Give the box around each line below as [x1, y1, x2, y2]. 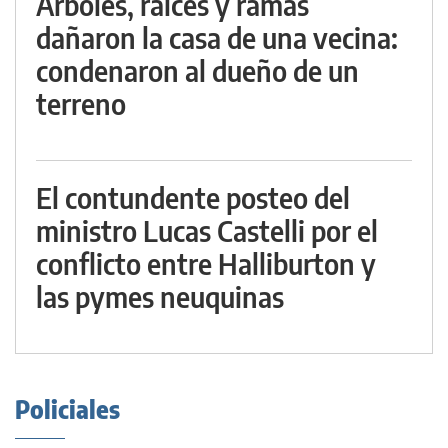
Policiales [15, 394, 120, 424]
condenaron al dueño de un [36, 53, 359, 88]
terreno [36, 86, 126, 121]
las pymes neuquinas [36, 279, 284, 314]
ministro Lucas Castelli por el [36, 213, 378, 248]
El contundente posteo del [36, 180, 350, 215]
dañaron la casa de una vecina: [36, 20, 398, 55]
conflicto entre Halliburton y [36, 246, 376, 281]
